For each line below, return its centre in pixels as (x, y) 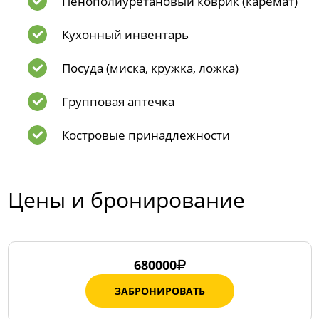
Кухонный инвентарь (125, 35)
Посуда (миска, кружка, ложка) (150, 68)
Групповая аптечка (118, 101)
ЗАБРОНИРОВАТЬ (159, 291)
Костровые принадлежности (146, 135)
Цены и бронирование (126, 200)
